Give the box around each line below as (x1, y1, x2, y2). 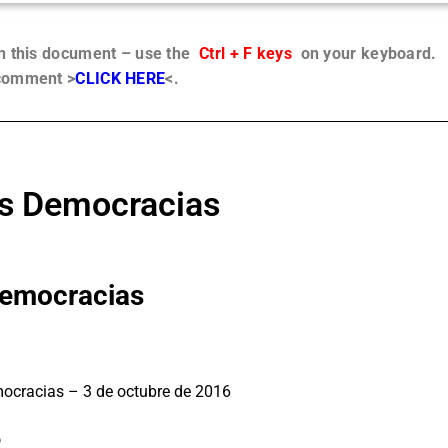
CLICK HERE (75, 69, 166, 89)
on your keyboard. (291, 44, 437, 63)
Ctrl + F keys (199, 44, 292, 63)
